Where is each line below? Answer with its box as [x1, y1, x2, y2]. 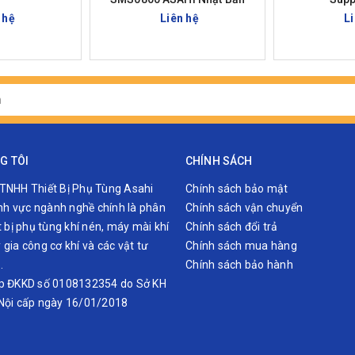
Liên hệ [160, 11, 199, 25]
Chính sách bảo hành [185, 258, 293, 271]
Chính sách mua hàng [185, 239, 297, 252]
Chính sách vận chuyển [185, 200, 303, 214]
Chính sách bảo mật [185, 181, 288, 195]
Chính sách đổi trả [185, 219, 278, 233]
